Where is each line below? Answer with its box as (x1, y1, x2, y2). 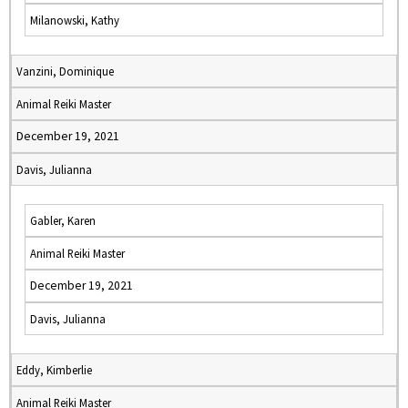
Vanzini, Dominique (16, 64, 114, 78)
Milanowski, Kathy (30, 13, 119, 27)
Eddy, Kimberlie (16, 362, 92, 377)
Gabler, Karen (30, 213, 96, 228)
